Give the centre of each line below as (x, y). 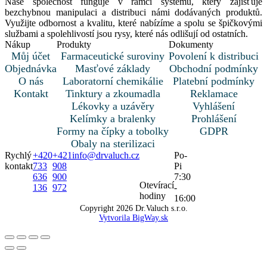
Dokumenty (191, 45)
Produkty (74, 45)
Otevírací (157, 185)
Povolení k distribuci (214, 56)
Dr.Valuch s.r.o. (160, 209)
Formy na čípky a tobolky (113, 131)
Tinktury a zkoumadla (113, 94)
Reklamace (214, 94)
